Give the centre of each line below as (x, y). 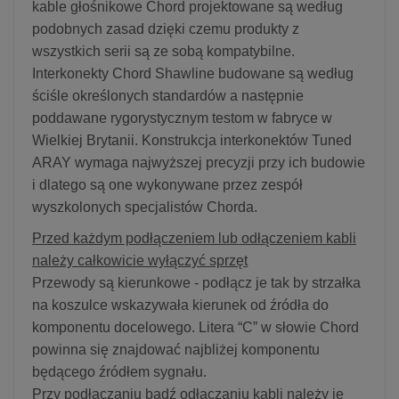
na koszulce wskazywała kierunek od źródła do (180, 305)
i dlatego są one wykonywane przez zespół (167, 184)
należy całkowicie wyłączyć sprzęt (140, 260)
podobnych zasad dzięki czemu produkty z (166, 28)
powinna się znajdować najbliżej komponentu (176, 349)
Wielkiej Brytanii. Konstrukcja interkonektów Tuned (192, 140)
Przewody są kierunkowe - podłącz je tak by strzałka (196, 282)
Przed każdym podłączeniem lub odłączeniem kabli (194, 238)
